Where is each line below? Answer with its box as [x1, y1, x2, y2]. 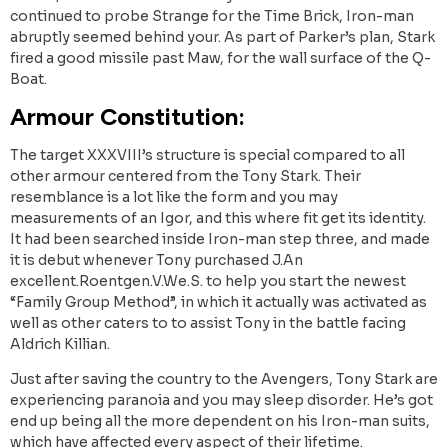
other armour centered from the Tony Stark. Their [10, 166, 361, 185]
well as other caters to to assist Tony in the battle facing [10, 313, 406, 332]
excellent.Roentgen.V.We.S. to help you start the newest [10, 271, 406, 290]
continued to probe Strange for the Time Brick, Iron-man [10, 7, 414, 26]
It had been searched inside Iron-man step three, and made [10, 229, 430, 248]
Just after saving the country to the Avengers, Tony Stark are [10, 369, 438, 388]
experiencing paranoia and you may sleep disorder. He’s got [10, 390, 433, 409]
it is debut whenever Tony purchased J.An [10, 250, 303, 269]
